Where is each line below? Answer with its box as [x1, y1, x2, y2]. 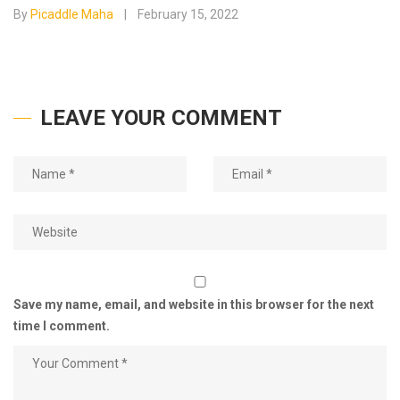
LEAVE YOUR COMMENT [40, 105, 282, 130]
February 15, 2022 [137, 7, 238, 21]
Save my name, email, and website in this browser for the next [13, 297, 374, 312]
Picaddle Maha [30, 7, 113, 21]
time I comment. [13, 319, 110, 333]
